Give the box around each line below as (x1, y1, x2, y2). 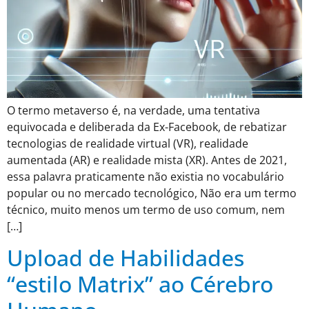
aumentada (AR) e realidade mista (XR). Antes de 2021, (7, 152, 287, 168)
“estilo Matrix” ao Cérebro (7, 268, 273, 299)
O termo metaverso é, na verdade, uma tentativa (7, 103, 260, 119)
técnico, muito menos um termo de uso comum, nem (7, 202, 285, 218)
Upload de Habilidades (7, 242, 244, 272)
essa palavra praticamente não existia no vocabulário (7, 169, 284, 185)
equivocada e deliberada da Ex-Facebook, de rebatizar (7, 119, 287, 135)
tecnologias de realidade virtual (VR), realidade (7, 136, 248, 152)
